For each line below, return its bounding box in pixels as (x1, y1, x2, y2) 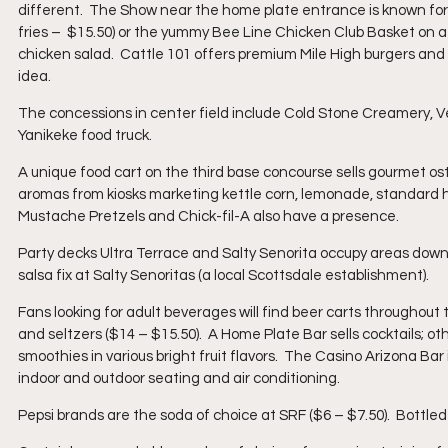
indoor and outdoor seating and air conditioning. (18, 371, 340, 386)
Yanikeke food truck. (18, 128, 152, 143)
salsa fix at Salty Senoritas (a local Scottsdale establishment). (18, 268, 429, 283)
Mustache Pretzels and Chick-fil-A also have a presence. (18, 209, 399, 224)
